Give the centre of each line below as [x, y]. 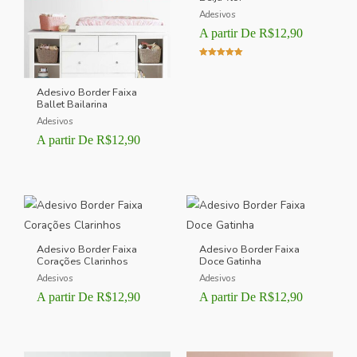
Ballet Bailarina [73, 104]
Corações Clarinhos [83, 261]
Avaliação [218, 66]
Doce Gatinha [231, 261]
